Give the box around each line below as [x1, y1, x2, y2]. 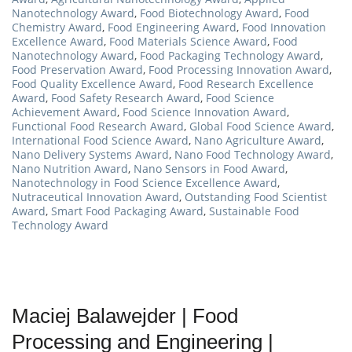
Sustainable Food [209, 203, 299, 219]
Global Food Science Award [189, 119, 332, 134]
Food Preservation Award [12, 62, 143, 78]
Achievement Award [12, 104, 117, 120]
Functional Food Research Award [12, 119, 184, 134]
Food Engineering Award [108, 20, 236, 35]
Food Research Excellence [178, 76, 313, 92]
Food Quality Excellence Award [12, 76, 173, 92]
